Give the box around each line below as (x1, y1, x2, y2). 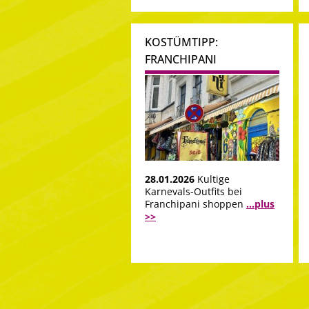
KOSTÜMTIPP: (145, 34, 218, 50)
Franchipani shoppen (145, 197, 246, 211)
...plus (246, 197, 275, 211)
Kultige (197, 172, 230, 186)
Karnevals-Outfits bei (145, 185, 242, 199)
